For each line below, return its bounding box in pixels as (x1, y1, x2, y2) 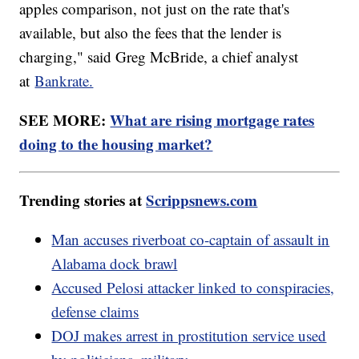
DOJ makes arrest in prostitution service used (51, 325, 327, 345)
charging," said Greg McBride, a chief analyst (19, 46, 299, 67)
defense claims (51, 301, 139, 321)
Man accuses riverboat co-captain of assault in (51, 228, 330, 249)
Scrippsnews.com (146, 188, 258, 211)
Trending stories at (19, 188, 147, 211)
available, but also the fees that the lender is (19, 22, 282, 42)
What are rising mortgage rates (110, 108, 315, 131)
